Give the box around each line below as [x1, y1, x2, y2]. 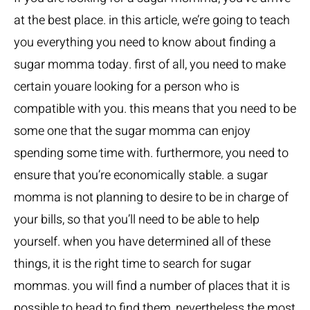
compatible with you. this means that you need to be [14, 100, 296, 118]
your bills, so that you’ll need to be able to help [14, 210, 259, 229]
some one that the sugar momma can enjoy [14, 122, 250, 140]
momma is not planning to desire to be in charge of [14, 188, 289, 207]
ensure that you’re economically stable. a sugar [14, 166, 268, 185]
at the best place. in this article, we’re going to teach [14, 11, 290, 30]
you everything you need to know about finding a [14, 33, 276, 52]
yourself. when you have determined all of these [14, 232, 271, 251]
